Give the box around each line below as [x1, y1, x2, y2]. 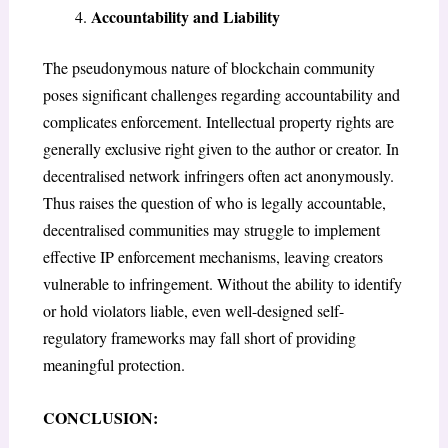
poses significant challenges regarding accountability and [42, 84, 400, 106]
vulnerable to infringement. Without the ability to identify [42, 273, 402, 295]
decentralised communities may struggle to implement [42, 219, 380, 241]
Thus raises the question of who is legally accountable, [42, 192, 386, 214]
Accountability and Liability [90, 5, 280, 29]
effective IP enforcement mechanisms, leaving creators [42, 246, 383, 268]
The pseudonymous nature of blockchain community [42, 57, 375, 79]
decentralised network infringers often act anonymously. [42, 165, 394, 187]
